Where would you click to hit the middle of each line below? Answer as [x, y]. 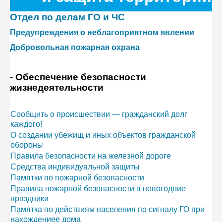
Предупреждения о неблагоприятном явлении [102, 32]
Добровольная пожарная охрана [75, 47]
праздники [29, 198]
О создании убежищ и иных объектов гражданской [103, 135]
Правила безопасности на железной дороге [91, 155]
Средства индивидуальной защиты [75, 166]
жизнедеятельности [57, 87]
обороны [27, 144]
